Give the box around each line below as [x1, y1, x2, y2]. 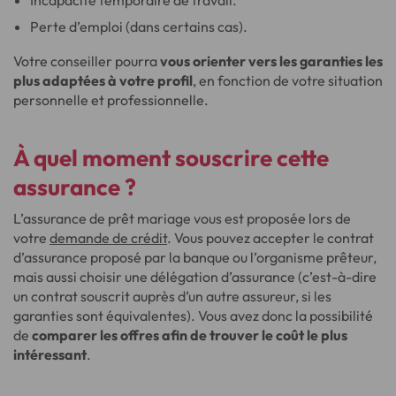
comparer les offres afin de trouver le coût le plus [32, 326, 347, 344]
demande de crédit [49, 229, 167, 247]
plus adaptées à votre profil [13, 72, 193, 89]
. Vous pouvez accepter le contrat [167, 229, 374, 247]
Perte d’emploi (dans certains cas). [30, 18, 248, 35]
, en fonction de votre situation [193, 72, 383, 89]
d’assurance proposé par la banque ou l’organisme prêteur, [13, 248, 377, 266]
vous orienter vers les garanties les [160, 52, 383, 70]
